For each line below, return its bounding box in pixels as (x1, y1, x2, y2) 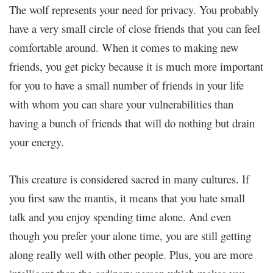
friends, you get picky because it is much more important (9, 58, 263, 74)
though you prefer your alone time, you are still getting (9, 227, 251, 243)
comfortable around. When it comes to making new (9, 39, 238, 55)
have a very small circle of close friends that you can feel (9, 20, 260, 36)
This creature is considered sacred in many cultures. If (9, 171, 249, 186)
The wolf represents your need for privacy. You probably (9, 1, 259, 17)
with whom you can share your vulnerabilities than (9, 96, 233, 112)
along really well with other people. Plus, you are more (9, 246, 253, 262)
